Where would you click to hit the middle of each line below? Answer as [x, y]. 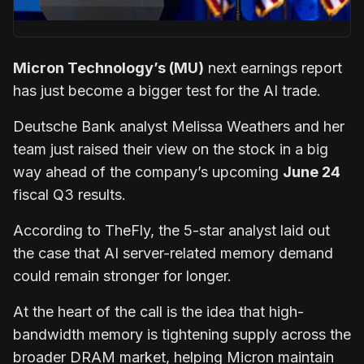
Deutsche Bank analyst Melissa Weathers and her [179, 126]
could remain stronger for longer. [124, 275]
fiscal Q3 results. [69, 194]
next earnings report [273, 67]
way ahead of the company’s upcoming [148, 171]
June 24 [312, 171]
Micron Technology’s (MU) [108, 67]
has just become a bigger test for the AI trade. [167, 90]
